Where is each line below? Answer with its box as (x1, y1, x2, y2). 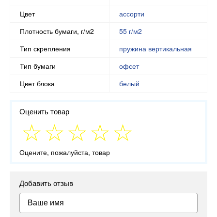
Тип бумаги (20, 61, 56, 71)
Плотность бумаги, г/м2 (20, 26, 94, 36)
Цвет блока (20, 78, 55, 88)
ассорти (119, 9, 144, 18)
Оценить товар (19, 106, 69, 116)
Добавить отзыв (19, 177, 73, 188)
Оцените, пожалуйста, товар (19, 147, 110, 157)
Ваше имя (28, 196, 64, 208)
